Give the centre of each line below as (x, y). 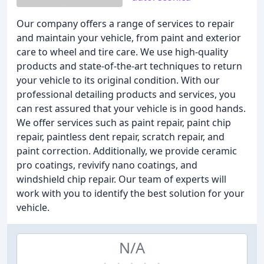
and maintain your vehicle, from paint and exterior (129, 38)
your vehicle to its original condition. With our (118, 80)
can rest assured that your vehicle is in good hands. (131, 108)
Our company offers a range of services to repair (126, 24)
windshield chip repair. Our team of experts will (121, 179)
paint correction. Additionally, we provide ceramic (127, 151)
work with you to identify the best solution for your (131, 193)
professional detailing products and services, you (126, 94)
